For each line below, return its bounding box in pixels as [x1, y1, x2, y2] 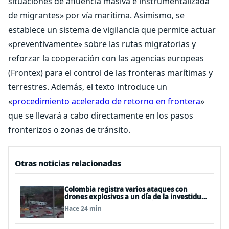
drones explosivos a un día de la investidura [64, 192, 209, 201]
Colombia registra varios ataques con [64, 185, 188, 194]
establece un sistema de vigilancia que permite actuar [8, 24, 216, 35]
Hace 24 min [64, 204, 102, 213]
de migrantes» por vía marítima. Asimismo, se [8, 10, 185, 21]
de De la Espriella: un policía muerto [64, 200, 184, 209]
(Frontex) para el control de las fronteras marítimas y [8, 67, 213, 78]
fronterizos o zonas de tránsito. [8, 124, 130, 135]
